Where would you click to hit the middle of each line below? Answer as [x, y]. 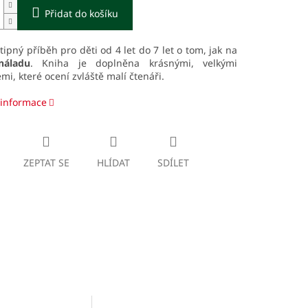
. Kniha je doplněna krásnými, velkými [134, 63]
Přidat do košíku [81, 14]
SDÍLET [173, 163]
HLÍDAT [113, 163]
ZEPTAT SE [46, 163]
